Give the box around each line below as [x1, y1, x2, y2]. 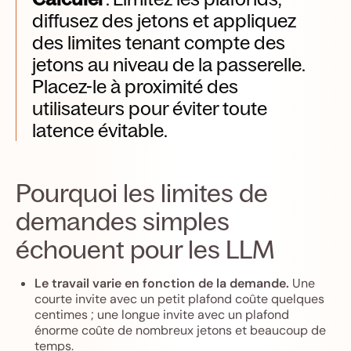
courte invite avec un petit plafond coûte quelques [34, 291, 324, 307]
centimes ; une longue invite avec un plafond [34, 306, 289, 323]
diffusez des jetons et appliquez [32, 9, 296, 32]
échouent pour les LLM [16, 233, 274, 265]
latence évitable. [32, 118, 168, 142]
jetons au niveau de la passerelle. [32, 52, 306, 76]
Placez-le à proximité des [32, 74, 238, 98]
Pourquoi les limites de [16, 177, 268, 208]
